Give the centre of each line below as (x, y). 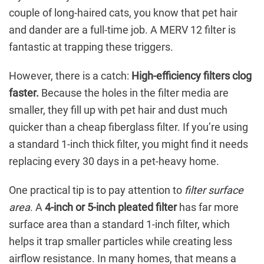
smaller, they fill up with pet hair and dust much (118, 110)
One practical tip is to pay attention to (97, 190)
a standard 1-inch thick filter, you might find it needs (128, 144)
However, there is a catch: (70, 76)
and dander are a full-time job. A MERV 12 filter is (122, 30)
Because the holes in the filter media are (134, 93)
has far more (208, 207)
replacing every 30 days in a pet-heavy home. (114, 161)
